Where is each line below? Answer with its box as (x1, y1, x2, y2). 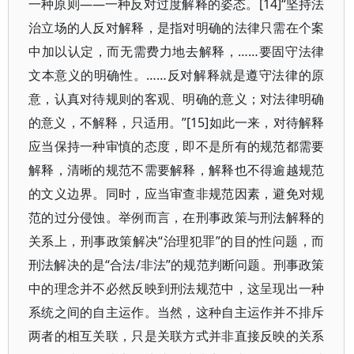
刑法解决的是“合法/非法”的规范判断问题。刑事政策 (28, 256, 325, 273)
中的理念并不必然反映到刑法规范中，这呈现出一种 (28, 280, 325, 297)
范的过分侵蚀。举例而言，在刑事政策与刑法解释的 (28, 209, 325, 226)
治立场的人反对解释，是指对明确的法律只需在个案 (28, 19, 325, 36)
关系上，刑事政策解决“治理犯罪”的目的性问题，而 (28, 232, 325, 250)
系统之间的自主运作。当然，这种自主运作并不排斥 (28, 303, 325, 321)
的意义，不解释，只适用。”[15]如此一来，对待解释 (28, 114, 325, 131)
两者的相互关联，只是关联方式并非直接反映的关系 (28, 327, 325, 345)
